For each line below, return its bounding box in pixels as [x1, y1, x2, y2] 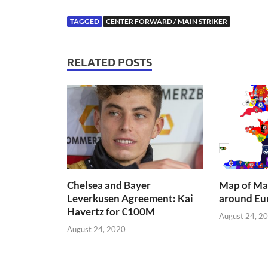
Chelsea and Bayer [67, 179, 151, 192]
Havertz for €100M [67, 205, 155, 218]
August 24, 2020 [67, 224, 126, 234]
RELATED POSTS [67, 56, 152, 69]
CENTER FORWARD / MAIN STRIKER [106, 16, 227, 26]
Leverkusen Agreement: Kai [67, 192, 193, 205]
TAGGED [70, 16, 99, 26]
